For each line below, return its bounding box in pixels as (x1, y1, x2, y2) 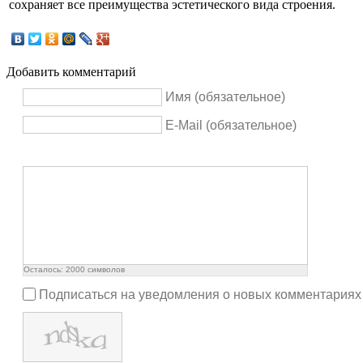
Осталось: (23, 265, 66, 275)
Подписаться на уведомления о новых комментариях (39, 287, 361, 301)
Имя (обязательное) (165, 90, 285, 104)
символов (85, 265, 125, 275)
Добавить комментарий (6, 65, 136, 79)
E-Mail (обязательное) (165, 117, 297, 132)
